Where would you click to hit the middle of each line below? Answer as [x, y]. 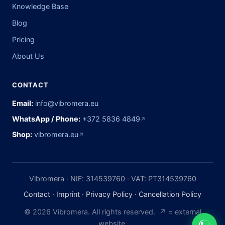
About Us [28, 56]
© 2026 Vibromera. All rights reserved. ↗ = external [113, 212]
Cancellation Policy [170, 194]
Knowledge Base [40, 6]
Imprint [68, 194]
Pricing [23, 39]
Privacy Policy [109, 194]
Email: [23, 103]
